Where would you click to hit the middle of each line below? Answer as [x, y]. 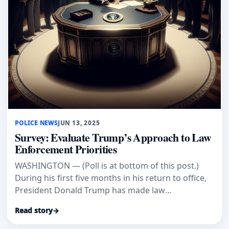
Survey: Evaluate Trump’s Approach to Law [113, 138]
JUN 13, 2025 [79, 123]
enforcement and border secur [75, 203]
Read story [34, 210]
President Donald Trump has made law [90, 190]
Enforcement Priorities [66, 149]
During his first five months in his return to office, [111, 178]
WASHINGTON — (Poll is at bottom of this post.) [107, 166]
